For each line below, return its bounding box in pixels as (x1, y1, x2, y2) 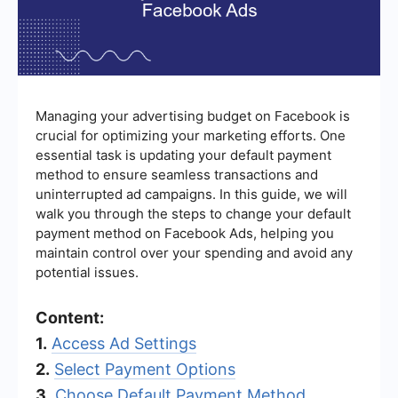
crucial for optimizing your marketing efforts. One (36, 126, 346, 144)
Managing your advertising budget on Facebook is (36, 107, 350, 124)
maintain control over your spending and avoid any (36, 243, 353, 261)
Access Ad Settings (52, 333, 196, 353)
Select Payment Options (54, 359, 235, 378)
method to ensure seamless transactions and (36, 165, 318, 183)
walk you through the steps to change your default (36, 204, 351, 222)
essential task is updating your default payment (36, 146, 331, 163)
